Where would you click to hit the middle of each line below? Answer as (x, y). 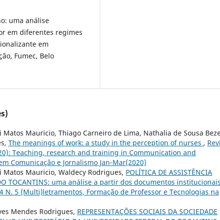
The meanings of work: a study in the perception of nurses (106, 143)
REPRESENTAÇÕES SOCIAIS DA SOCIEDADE (147, 212)
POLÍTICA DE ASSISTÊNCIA (169, 172)
